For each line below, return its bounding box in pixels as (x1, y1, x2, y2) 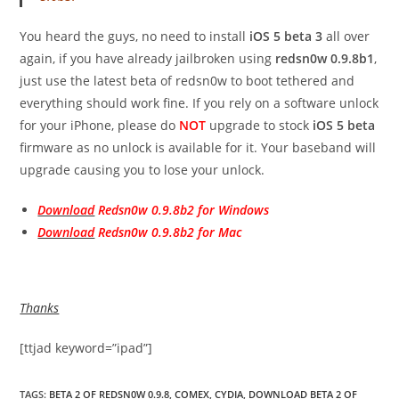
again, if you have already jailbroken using (20, 50, 273, 67)
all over (322, 28, 370, 45)
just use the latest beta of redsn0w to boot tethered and (20, 72, 355, 89)
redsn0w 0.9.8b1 (272, 50, 375, 67)
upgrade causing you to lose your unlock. (20, 161, 265, 178)
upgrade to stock (209, 117, 313, 134)
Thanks (20, 299, 60, 316)
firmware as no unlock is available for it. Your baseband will (20, 139, 377, 156)
